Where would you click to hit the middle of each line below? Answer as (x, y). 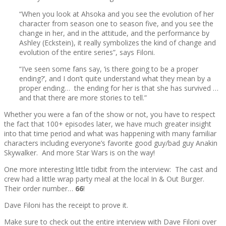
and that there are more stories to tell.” (83, 98)
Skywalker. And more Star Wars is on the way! (79, 153)
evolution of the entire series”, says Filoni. (87, 52)
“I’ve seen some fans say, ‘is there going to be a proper (109, 69)
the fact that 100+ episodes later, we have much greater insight (108, 124)
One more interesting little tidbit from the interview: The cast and (111, 169)
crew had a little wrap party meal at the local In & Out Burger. (105, 179)
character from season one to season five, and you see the (116, 24)
